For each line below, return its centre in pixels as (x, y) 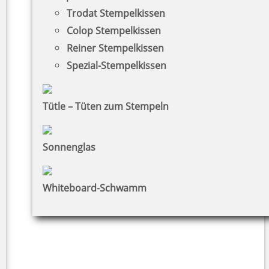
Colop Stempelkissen (114, 30)
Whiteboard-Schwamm (95, 188)
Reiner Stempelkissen (115, 48)
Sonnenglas (69, 147)
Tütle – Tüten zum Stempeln (106, 106)
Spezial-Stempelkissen (116, 65)
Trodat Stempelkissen (116, 13)
